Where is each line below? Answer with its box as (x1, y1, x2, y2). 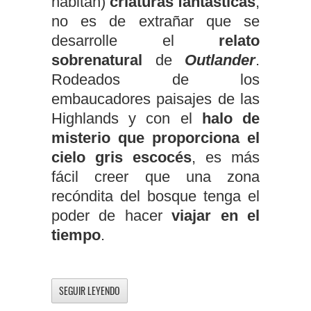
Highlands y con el (51, 109, 202, 127)
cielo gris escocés (51, 148, 192, 166)
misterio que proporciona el (51, 128, 260, 146)
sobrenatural (51, 51, 142, 69)
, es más (192, 148, 260, 166)
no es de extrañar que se (51, 12, 260, 30)
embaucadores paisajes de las (51, 90, 260, 108)
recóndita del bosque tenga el (51, 187, 260, 205)
